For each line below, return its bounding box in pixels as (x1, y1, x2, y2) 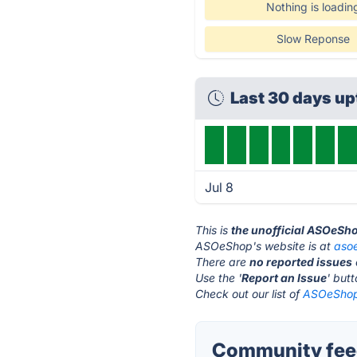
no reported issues (249, 255, 353, 269)
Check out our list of (195, 287, 304, 300)
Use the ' (195, 271, 242, 284)
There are (195, 255, 250, 269)
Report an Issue (241, 271, 328, 284)
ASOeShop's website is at (195, 239, 335, 253)
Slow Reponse (276, 32, 350, 45)
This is (195, 223, 232, 237)
